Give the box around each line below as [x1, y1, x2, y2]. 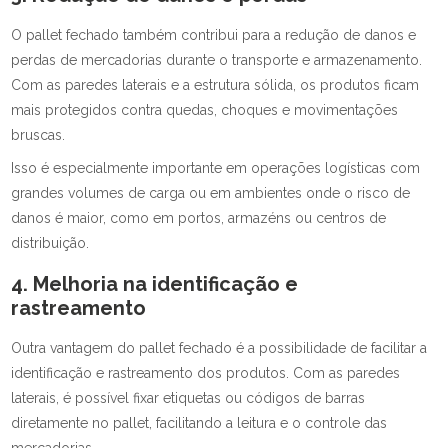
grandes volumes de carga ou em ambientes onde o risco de [11, 185, 411, 201]
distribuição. [11, 235, 90, 251]
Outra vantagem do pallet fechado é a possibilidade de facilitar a [11, 340, 428, 356]
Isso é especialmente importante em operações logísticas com [11, 160, 421, 176]
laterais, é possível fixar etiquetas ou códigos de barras [11, 390, 366, 406]
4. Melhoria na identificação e [11, 272, 299, 296]
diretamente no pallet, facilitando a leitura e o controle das [11, 415, 388, 431]
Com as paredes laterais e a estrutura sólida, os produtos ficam [11, 77, 420, 93]
